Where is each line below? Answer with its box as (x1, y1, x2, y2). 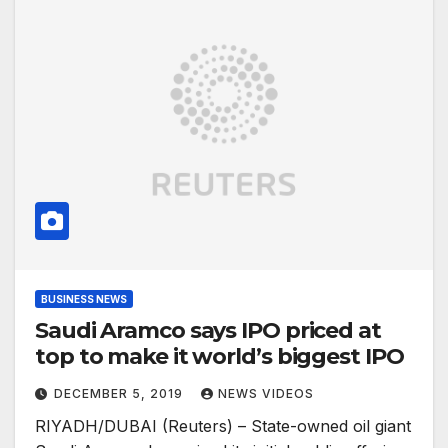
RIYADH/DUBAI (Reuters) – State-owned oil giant (35, 416, 411, 437)
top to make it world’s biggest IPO (35, 343, 404, 371)
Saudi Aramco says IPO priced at (35, 317, 381, 345)
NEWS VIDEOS (218, 386, 314, 402)
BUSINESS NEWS (41, 293, 127, 306)
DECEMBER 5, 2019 (54, 386, 187, 402)
